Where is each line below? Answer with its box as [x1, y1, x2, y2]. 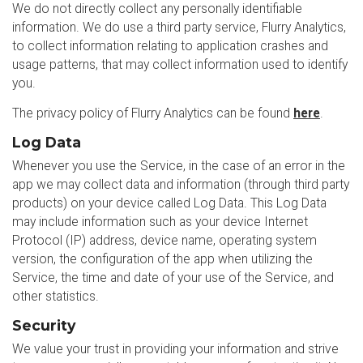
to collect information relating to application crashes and [12, 38, 328, 53]
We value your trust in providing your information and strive [12, 341, 339, 357]
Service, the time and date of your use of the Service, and [12, 270, 334, 285]
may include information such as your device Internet [12, 214, 308, 229]
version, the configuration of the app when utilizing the [12, 251, 313, 267]
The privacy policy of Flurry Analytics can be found [12, 105, 293, 121]
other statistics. [12, 288, 99, 304]
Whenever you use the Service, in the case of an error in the [12, 158, 345, 173]
